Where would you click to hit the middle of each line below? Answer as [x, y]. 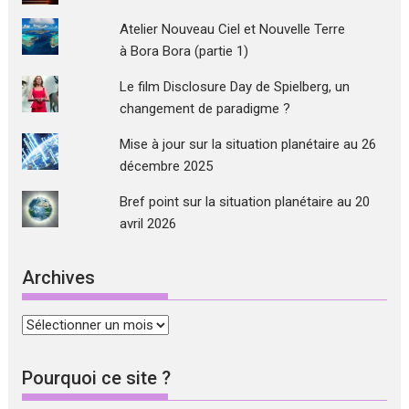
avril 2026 [147, 224]
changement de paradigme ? [204, 109]
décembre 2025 [166, 167]
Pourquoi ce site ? [97, 378]
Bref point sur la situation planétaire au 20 [244, 202]
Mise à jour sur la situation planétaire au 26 [247, 145]
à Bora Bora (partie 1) [184, 52]
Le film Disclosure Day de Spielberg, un [234, 87]
